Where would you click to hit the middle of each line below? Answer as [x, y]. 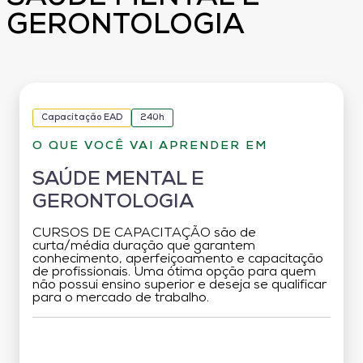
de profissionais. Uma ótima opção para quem [174, 272]
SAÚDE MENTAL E [118, 179]
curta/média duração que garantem [144, 246]
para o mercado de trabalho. [121, 298]
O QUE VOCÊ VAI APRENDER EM [150, 146]
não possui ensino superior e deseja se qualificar [179, 285]
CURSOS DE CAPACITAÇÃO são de [144, 233]
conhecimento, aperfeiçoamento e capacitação [178, 259]
